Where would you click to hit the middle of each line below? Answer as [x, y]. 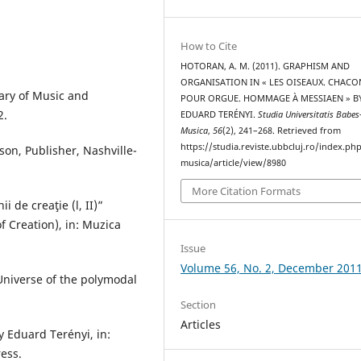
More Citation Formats [247, 191]
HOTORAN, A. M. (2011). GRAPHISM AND [266, 66]
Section [199, 305]
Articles [201, 325]
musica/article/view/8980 [234, 162]
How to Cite [209, 46]
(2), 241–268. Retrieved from [282, 130]
